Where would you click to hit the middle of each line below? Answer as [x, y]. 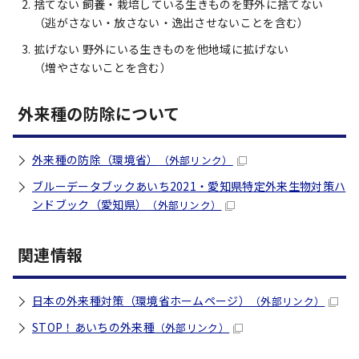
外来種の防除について [101, 113]
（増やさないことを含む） [103, 67]
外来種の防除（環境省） [95, 159]
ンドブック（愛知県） [90, 204]
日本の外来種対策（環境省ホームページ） [141, 301]
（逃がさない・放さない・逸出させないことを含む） [171, 22]
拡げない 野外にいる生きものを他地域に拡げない [161, 49]
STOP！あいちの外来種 [93, 327]
